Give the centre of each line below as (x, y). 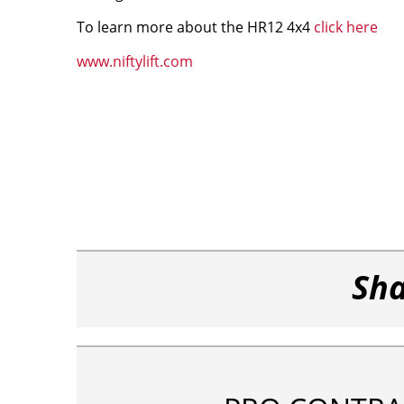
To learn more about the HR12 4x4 (195, 27)
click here (345, 27)
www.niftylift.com (134, 61)
